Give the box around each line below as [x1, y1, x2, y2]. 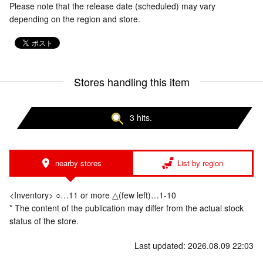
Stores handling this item [73, 74, 190, 89]
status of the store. [9, 215, 79, 227]
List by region [177, 157, 223, 169]
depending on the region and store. [9, 13, 140, 25]
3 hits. [130, 112, 152, 123]
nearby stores [55, 157, 102, 169]
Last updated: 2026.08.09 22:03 [134, 240, 254, 252]
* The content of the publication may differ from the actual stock [9, 202, 244, 214]
